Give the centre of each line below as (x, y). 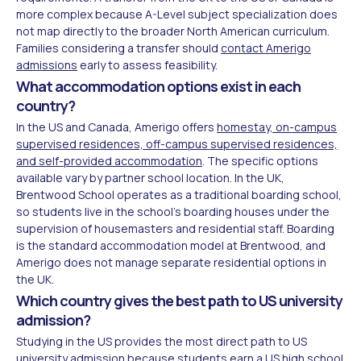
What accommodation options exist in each (158, 86)
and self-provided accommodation (109, 160)
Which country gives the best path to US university (179, 300)
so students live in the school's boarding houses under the (173, 211)
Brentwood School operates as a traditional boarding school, (179, 194)
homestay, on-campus (277, 127)
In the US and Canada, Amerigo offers (116, 127)
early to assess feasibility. (147, 64)
